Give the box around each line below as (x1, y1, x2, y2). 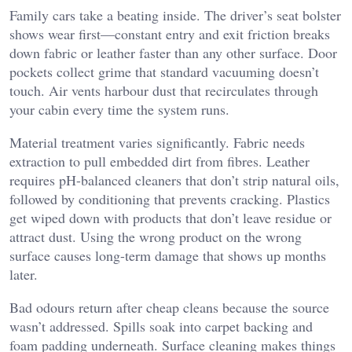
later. (9, 264, 38, 284)
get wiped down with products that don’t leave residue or (9, 207, 332, 227)
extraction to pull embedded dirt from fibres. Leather (9, 151, 310, 170)
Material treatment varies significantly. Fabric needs (9, 132, 305, 152)
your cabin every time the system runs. (9, 99, 229, 119)
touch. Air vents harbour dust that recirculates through (9, 80, 318, 100)
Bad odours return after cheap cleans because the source (9, 297, 329, 317)
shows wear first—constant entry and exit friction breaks (9, 24, 330, 43)
